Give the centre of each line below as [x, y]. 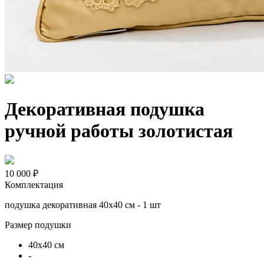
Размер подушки [38, 225]
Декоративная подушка [105, 109]
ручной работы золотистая [119, 131]
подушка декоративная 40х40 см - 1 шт [83, 204]
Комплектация [34, 184]
